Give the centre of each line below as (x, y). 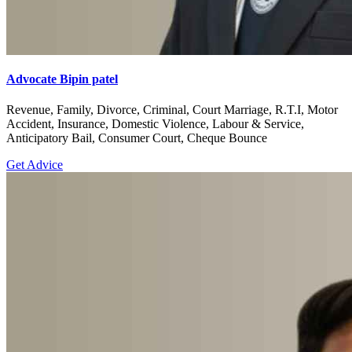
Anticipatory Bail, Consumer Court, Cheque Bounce (137, 138)
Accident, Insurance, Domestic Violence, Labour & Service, (155, 124)
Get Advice (35, 165)
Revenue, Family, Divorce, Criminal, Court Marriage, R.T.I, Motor (172, 110)
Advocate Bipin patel (62, 79)
